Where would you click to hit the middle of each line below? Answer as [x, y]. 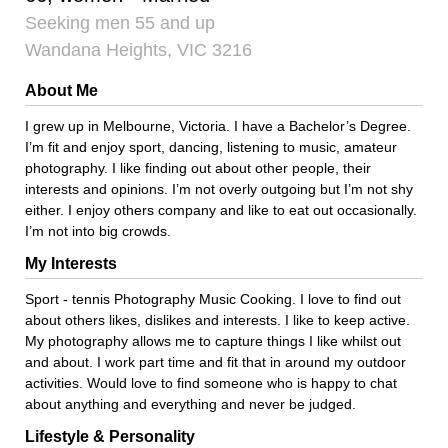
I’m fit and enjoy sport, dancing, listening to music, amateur [211, 147]
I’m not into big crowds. [98, 231]
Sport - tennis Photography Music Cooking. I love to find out [213, 299]
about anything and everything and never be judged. [190, 404]
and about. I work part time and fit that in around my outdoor [215, 362]
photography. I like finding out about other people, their [198, 168]
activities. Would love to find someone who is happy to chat [211, 383]
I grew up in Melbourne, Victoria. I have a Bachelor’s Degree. [218, 126]
